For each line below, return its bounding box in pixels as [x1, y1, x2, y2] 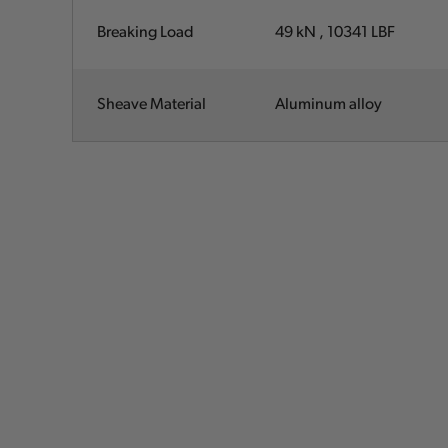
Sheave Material [97, 96, 207, 113]
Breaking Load [97, 24, 195, 41]
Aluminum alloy [275, 96, 383, 113]
